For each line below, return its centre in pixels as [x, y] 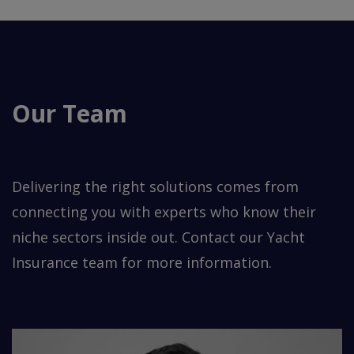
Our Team [70, 113]
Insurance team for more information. [142, 262]
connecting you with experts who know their [164, 211]
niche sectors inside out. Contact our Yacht [158, 237]
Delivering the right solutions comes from [155, 186]
